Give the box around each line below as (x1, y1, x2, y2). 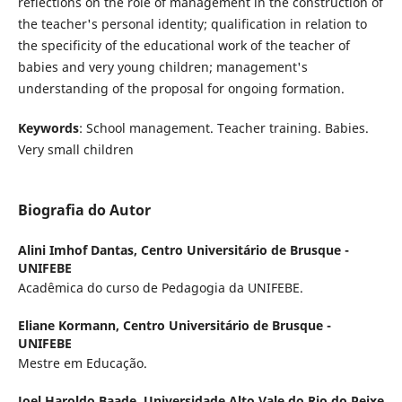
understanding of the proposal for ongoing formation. (17, 79, 345, 97)
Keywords (17, 118, 79, 136)
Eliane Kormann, (17, 316, 123, 334)
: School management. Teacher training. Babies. (78, 118, 369, 136)
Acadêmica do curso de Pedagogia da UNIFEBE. (17, 278, 303, 296)
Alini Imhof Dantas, (17, 240, 141, 258)
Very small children (17, 140, 134, 158)
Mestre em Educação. (17, 354, 147, 371)
